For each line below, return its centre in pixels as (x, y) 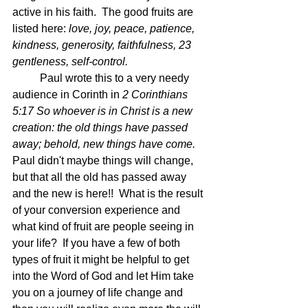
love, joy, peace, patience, (133, 29)
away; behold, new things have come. (107, 144)
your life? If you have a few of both (98, 243)
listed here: (41, 29)
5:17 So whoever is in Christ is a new (104, 111)
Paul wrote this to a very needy (26, 78)
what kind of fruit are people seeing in (104, 227)
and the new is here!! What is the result (109, 194)
